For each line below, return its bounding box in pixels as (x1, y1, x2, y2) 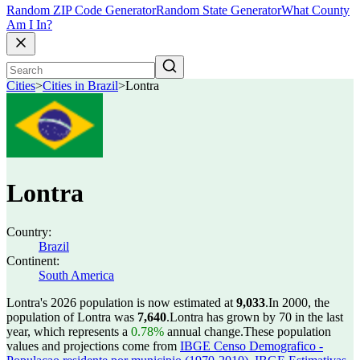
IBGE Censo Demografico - (180, 339, 323, 353)
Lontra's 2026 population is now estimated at (6, 296, 236, 309)
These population (243, 325, 331, 338)
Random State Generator (156, 3, 281, 18)
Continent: (6, 254, 59, 268)
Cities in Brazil (43, 79, 118, 93)
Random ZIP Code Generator (6, 3, 156, 18)
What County (281, 3, 350, 18)
